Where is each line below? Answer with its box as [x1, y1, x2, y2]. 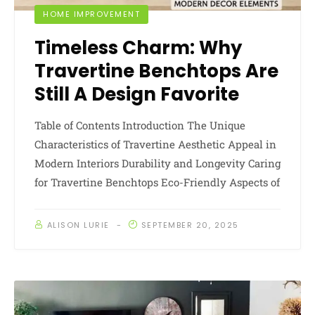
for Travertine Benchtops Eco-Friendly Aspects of [34, 175, 280, 190]
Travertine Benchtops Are [34, 58, 278, 84]
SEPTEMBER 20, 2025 [141, 219, 239, 231]
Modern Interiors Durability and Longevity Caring [34, 156, 281, 171]
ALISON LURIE [46, 219, 110, 231]
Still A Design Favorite [34, 82, 239, 108]
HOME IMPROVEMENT [43, 8, 140, 20]
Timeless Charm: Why [34, 35, 242, 61]
